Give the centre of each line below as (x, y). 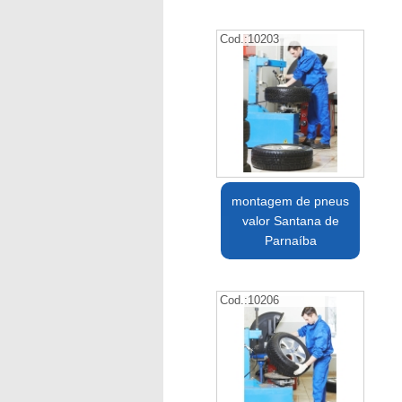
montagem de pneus (291, 201)
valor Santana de (290, 221)
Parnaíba (290, 241)
